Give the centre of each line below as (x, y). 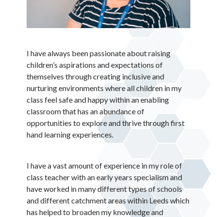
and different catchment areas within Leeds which (108, 200)
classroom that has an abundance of (85, 111)
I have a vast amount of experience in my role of (104, 165)
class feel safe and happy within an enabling (98, 99)
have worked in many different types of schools (104, 188)
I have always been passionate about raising (99, 53)
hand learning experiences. (70, 134)
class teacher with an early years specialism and (104, 177)
